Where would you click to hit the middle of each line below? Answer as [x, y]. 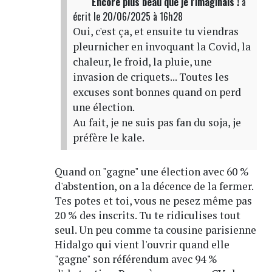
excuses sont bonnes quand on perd [157, 92]
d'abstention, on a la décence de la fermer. [154, 186]
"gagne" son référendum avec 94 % [136, 259]
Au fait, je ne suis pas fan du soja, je [157, 123]
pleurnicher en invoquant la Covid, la [161, 47]
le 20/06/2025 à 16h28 [138, 17]
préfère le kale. [108, 138]
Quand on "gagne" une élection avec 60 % [151, 172]
